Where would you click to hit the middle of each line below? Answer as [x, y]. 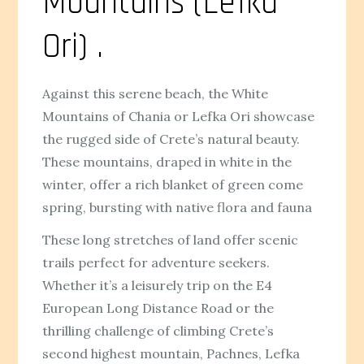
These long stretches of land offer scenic [171, 240]
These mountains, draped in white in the [167, 161]
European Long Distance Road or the [158, 308]
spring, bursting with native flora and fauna [178, 207]
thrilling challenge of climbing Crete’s [158, 331]
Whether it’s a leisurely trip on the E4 [158, 286]
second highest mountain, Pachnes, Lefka [171, 354]
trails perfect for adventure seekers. [156, 263]
